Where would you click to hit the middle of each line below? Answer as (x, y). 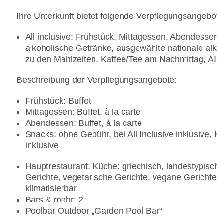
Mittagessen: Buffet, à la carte (83, 112)
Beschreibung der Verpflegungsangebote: (97, 80)
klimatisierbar (51, 189)
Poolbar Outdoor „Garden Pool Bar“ (94, 211)
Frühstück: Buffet (58, 101)
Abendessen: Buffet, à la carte (84, 123)
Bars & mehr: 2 (54, 200)
